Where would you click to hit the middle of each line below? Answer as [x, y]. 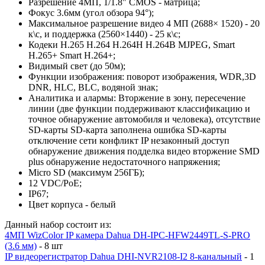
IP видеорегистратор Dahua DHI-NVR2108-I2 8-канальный [123, 256]
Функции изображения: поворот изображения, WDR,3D [142, 76]
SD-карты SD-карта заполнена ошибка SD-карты [127, 130]
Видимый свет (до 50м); [77, 66]
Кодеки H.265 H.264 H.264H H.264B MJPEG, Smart [132, 44]
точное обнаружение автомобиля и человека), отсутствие [144, 119]
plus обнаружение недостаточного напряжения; [124, 161]
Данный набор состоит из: [58, 224]
